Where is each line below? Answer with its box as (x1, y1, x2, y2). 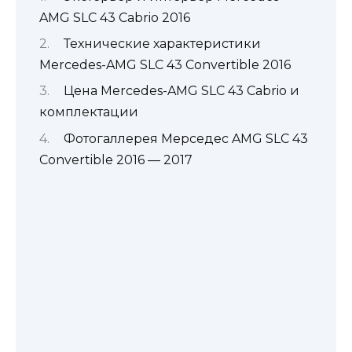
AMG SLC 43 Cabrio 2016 (39, 9, 190, 25)
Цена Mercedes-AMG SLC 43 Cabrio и (63, 83, 299, 99)
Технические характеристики (63, 35, 261, 51)
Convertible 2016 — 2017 (39, 152, 192, 167)
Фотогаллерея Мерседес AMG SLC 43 (63, 130, 308, 146)
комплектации (39, 104, 138, 120)
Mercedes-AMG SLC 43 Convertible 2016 (39, 57, 291, 72)
